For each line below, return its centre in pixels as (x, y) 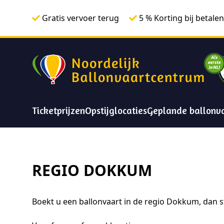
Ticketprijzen (58, 110)
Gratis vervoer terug (80, 18)
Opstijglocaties (116, 110)
